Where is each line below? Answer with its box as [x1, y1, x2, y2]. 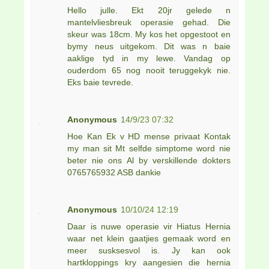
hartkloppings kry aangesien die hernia [67, 257, 231, 267]
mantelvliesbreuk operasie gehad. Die [67, 17, 231, 27]
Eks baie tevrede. [67, 77, 134, 87]
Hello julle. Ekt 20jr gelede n [67, 5, 231, 15]
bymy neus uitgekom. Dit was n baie [67, 41, 231, 51]
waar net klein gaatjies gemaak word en [67, 233, 231, 243]
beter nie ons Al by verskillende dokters [67, 155, 231, 165]
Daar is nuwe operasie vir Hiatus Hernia [67, 221, 231, 231]
